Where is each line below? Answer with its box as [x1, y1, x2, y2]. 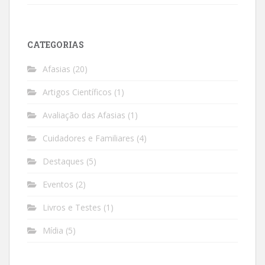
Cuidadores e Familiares [43, 132, 134, 144]
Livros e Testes [43, 201, 101, 213]
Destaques [43, 155, 84, 167]
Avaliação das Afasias [43, 109, 125, 121]
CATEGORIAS [27, 38, 84, 50]
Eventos [43, 178, 73, 190]
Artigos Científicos [43, 86, 112, 98]
